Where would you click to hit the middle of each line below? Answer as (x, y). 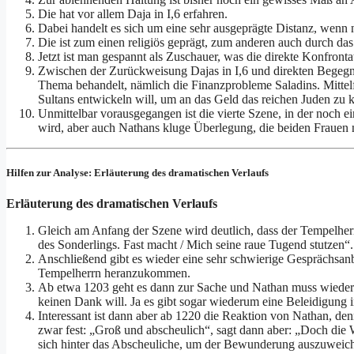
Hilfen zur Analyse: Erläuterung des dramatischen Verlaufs (137, 173)
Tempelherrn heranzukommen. (114, 273)
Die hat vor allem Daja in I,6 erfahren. (133, 13)
